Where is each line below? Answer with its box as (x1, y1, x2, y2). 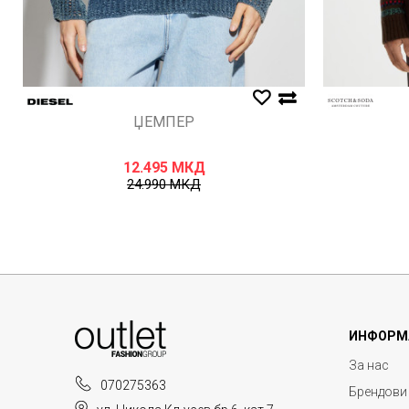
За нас (349, 358, 389, 373)
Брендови (349, 384, 407, 400)
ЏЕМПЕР (133, 113, 194, 131)
